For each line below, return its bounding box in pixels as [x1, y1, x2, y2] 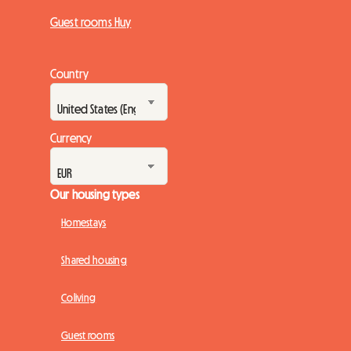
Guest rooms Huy [50, 16, 132, 29]
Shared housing [61, 255, 127, 266]
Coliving [61, 292, 96, 304]
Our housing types [50, 188, 139, 201]
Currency [50, 132, 92, 145]
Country [50, 67, 89, 81]
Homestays [61, 217, 107, 229]
